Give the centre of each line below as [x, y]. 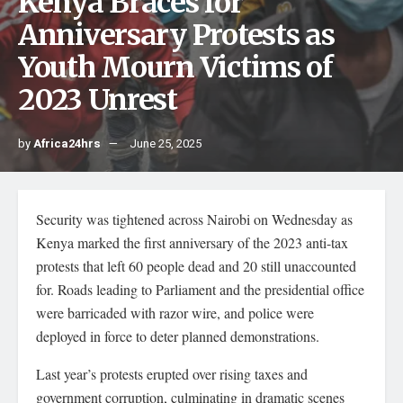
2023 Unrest [98, 100]
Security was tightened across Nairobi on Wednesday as [194, 219]
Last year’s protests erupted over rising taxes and [172, 374]
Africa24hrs [67, 143]
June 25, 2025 [166, 143]
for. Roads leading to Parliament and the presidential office [200, 289]
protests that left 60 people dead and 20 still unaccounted [196, 266]
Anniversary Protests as [176, 35]
